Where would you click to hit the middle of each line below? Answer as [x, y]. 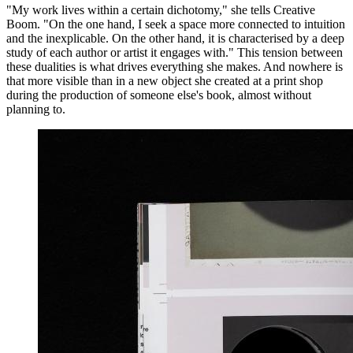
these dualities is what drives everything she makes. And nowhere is [175, 66]
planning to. [36, 109]
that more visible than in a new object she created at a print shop [165, 80]
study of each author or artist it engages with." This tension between [175, 52]
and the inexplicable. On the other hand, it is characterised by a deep [175, 38]
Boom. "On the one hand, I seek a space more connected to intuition [176, 24]
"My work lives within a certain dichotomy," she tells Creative [161, 9]
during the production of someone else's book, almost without [159, 95]
